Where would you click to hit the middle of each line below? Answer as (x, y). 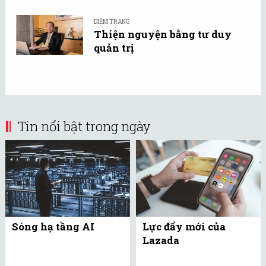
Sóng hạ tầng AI (53, 227)
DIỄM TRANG (112, 22)
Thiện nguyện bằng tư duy (163, 34)
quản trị (114, 48)
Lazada (161, 240)
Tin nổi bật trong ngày (84, 126)
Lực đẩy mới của (184, 227)
